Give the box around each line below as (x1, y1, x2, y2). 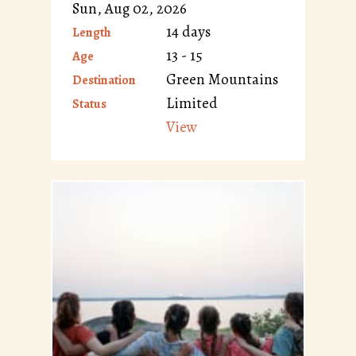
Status (72, 95, 106, 114)
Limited (166, 93, 218, 114)
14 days (166, 21, 211, 43)
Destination (72, 72, 136, 90)
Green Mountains (166, 69, 278, 91)
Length (72, 24, 111, 42)
